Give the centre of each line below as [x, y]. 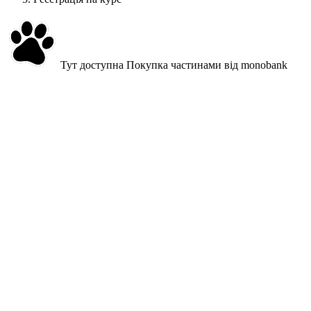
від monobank [254, 65]
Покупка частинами [174, 65]
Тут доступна [93, 65]
